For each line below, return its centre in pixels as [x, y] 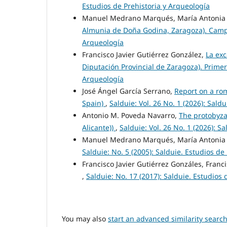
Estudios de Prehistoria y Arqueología [146, 6]
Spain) [94, 103]
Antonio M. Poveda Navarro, [130, 116]
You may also [85, 219]
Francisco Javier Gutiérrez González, [144, 55]
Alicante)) [99, 128]
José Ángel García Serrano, [128, 91]
